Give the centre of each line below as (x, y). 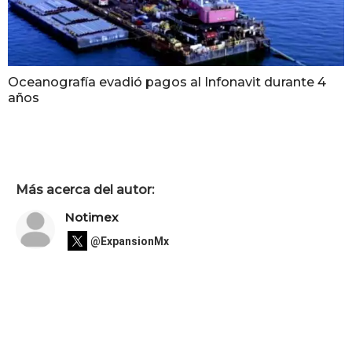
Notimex (92, 218)
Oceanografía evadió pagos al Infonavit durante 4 (167, 82)
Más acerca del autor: (85, 189)
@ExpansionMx (130, 241)
